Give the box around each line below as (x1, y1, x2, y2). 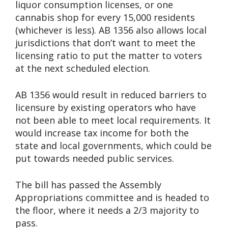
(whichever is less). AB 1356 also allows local (15, 24, 207, 37)
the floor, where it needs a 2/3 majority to (15, 204, 199, 217)
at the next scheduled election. (15, 62, 150, 75)
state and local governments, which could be (15, 139, 212, 152)
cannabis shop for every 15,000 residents (15, 11, 195, 24)
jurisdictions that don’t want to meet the (15, 37, 195, 49)
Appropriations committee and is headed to (15, 191, 209, 204)
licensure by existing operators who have (15, 101, 196, 114)
